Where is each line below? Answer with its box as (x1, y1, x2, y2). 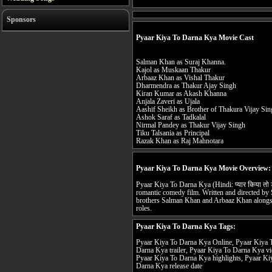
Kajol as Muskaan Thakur (136, 66, 211, 75)
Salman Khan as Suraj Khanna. (136, 58, 226, 67)
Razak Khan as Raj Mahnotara (136, 137, 223, 146)
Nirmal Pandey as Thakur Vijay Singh (136, 121, 245, 130)
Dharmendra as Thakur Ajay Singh (136, 82, 236, 90)
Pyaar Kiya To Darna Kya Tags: (136, 223, 236, 231)
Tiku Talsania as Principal (136, 129, 209, 138)
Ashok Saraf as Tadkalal (136, 114, 206, 122)
